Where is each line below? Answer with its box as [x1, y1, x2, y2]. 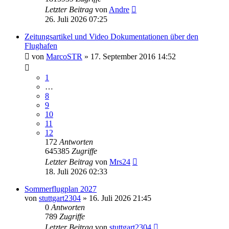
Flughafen [25, 41, 57, 50]
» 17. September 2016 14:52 [82, 52, 176, 61]
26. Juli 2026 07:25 [45, 14, 107, 24]
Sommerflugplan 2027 [25, 184, 97, 193]
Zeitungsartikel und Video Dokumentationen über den [25, 32, 198, 41]
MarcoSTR [46, 52, 82, 61]
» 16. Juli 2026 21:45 [81, 193, 151, 202]
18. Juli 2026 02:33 [45, 167, 107, 176]
